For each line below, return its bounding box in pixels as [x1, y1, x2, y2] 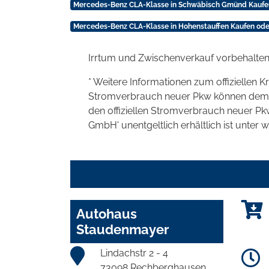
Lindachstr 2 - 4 [100, 247, 168, 259]
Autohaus [76, 205, 137, 222]
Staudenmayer [76, 221, 169, 237]
